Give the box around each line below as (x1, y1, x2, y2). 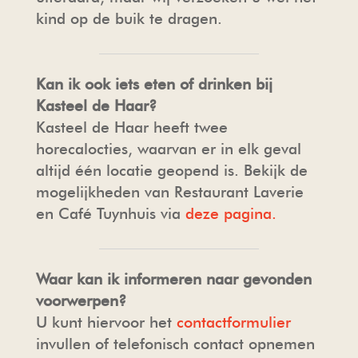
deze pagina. (185, 204, 276, 223)
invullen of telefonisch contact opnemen (35, 334, 315, 353)
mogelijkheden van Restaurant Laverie (35, 182, 304, 201)
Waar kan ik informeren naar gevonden (35, 269, 312, 288)
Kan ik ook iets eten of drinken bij (35, 74, 272, 93)
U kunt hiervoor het (35, 312, 177, 332)
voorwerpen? (35, 291, 126, 310)
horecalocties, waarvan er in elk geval (35, 139, 301, 158)
